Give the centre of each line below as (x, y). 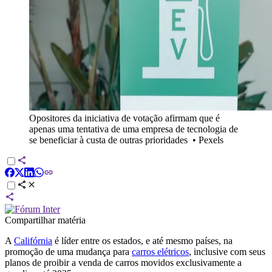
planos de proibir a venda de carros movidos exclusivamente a (123, 262)
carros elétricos (160, 251)
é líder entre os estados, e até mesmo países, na (142, 240)
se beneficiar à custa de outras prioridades (108, 140)
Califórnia (33, 240)
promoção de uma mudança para (68, 251)
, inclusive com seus (227, 251)
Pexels (211, 140)
